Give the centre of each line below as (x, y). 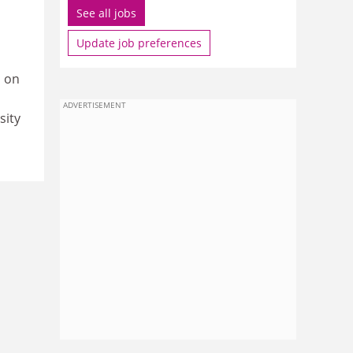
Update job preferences (139, 43)
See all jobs (106, 13)
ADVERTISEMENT (95, 105)
